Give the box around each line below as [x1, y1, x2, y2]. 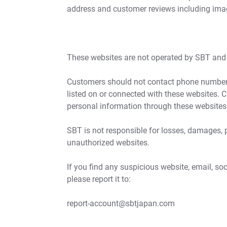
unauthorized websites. [67, 138, 149, 148]
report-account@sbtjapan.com [67, 199, 175, 209]
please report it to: [67, 174, 131, 184]
